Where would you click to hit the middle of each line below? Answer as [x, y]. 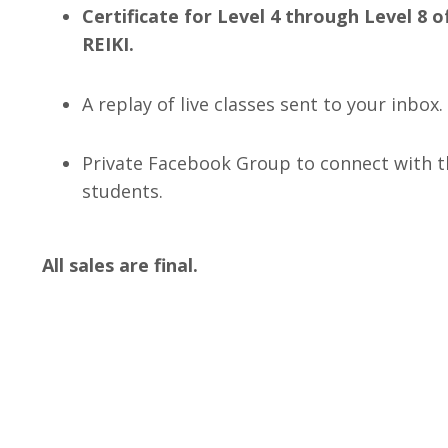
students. [122, 191]
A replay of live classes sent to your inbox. [262, 103]
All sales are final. [120, 265]
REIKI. [108, 44]
